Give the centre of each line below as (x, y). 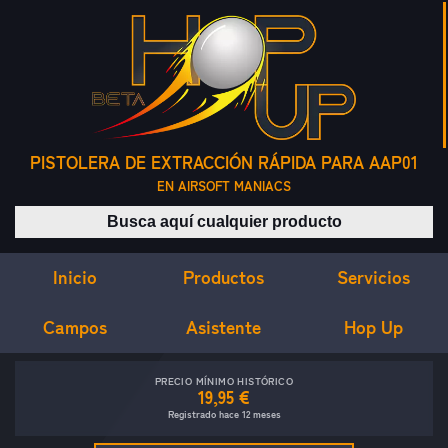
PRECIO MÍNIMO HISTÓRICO (224, 381)
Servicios (373, 276)
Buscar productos (284, 217)
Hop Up (373, 327)
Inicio (74, 276)
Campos (74, 326)
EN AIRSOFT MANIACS (224, 186)
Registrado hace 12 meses (224, 414)
